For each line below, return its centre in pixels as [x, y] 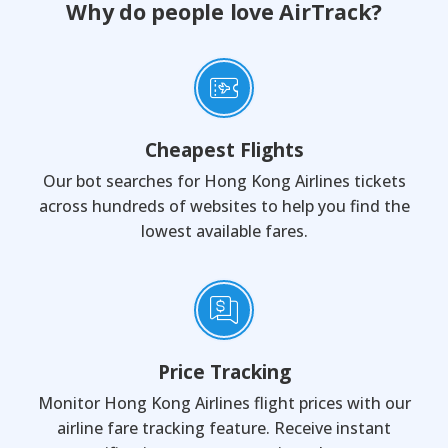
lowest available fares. [224, 231]
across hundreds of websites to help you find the [224, 206]
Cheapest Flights [224, 149]
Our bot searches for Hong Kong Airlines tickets [224, 181]
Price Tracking [224, 371]
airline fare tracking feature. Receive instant [224, 428]
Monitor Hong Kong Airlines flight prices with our [224, 403]
